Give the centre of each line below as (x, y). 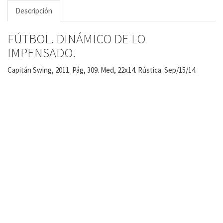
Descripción (34, 10)
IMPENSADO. (42, 52)
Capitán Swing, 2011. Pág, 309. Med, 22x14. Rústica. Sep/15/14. (102, 70)
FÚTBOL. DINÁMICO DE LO (76, 38)
